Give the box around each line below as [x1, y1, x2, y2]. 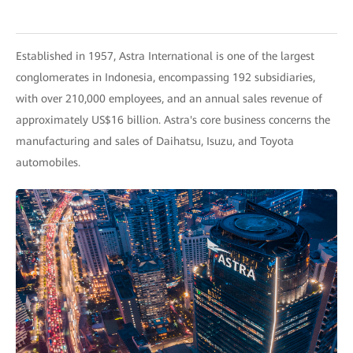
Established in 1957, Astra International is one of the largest [16, 50, 314, 62]
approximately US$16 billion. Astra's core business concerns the [16, 113, 330, 126]
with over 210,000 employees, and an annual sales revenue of [16, 92, 322, 105]
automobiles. [16, 156, 80, 169]
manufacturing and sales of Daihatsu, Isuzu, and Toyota [16, 135, 294, 147]
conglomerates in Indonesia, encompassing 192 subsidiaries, [16, 71, 315, 84]
